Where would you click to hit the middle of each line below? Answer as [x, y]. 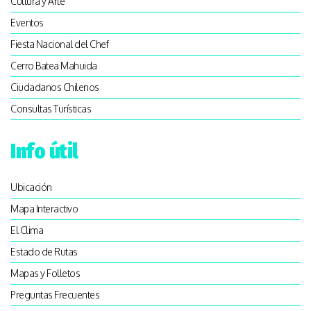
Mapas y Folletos [45, 274]
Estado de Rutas [44, 252]
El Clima [27, 230]
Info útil [44, 152]
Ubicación [31, 187]
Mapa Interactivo [44, 209]
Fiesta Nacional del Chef [59, 44]
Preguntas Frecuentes [55, 295]
